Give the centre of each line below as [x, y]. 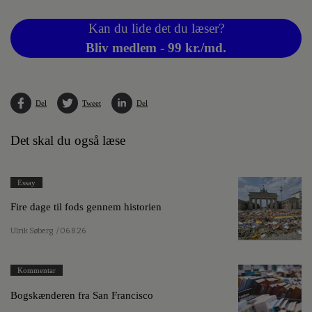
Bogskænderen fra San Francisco [82, 295]
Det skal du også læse [68, 140]
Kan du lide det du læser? [156, 28]
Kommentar [37, 271]
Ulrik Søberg [32, 231]
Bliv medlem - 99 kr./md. [156, 47]
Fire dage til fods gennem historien [86, 207]
